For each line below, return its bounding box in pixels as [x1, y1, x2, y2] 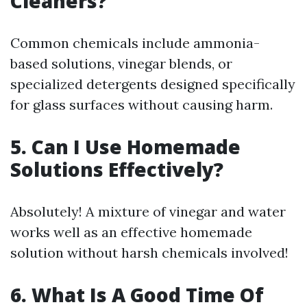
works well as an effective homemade [10, 223, 252, 241]
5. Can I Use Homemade [10, 134, 241, 160]
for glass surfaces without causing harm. [10, 96, 273, 113]
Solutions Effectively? [10, 156, 223, 182]
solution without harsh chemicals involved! [10, 244, 288, 261]
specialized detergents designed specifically [10, 75, 295, 93]
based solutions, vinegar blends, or [10, 55, 232, 72]
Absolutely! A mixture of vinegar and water [10, 203, 286, 220]
